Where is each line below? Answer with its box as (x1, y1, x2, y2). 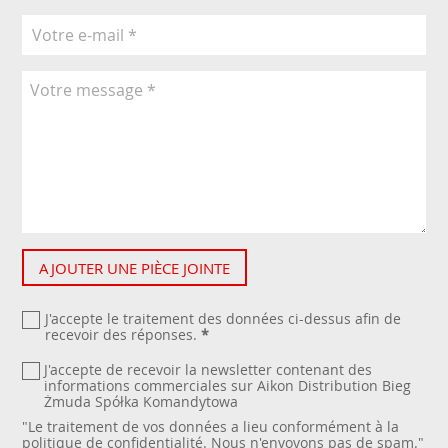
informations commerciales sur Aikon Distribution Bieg (44, 375, 412, 395)
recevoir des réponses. (44, 324, 201, 344)
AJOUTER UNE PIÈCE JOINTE (39, 257, 231, 278)
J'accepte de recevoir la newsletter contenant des (44, 359, 373, 379)
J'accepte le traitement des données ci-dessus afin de (44, 308, 401, 328)
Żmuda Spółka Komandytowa (44, 391, 239, 411)
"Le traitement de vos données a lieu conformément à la (22, 417, 400, 437)
